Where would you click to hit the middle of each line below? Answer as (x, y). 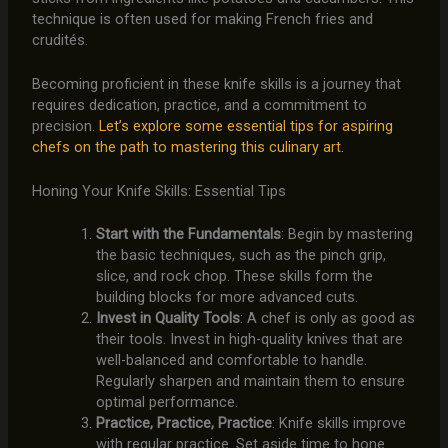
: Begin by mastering (346, 234)
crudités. (59, 39)
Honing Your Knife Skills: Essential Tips (158, 191)
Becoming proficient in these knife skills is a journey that (216, 84)
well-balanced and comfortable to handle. (231, 360)
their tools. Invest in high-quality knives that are (249, 339)
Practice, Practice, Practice (183, 423)
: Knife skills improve (338, 423)
